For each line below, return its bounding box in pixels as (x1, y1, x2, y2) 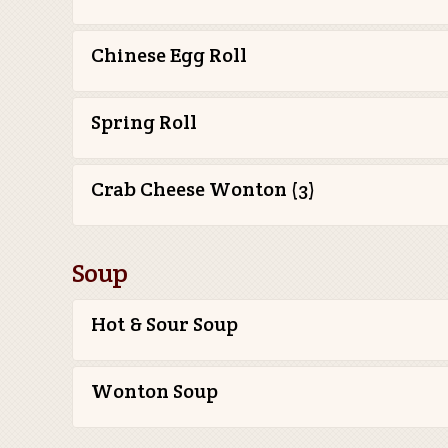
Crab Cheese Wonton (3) (91, 176, 315, 202)
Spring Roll (91, 109, 197, 135)
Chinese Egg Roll (91, 42, 247, 68)
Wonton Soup (91, 378, 218, 404)
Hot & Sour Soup (91, 311, 238, 337)
